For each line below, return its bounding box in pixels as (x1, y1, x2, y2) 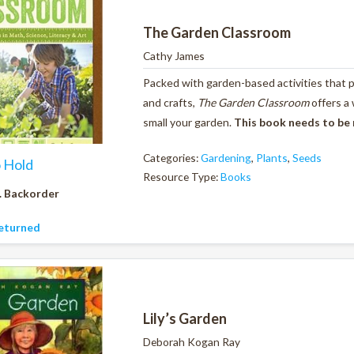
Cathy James (143, 48, 205, 62)
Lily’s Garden (143, 310, 227, 328)
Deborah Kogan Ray (143, 335, 240, 349)
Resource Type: (143, 170, 220, 184)
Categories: (143, 150, 201, 164)
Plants (256, 150, 288, 164)
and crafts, (143, 96, 198, 110)
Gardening (201, 150, 251, 164)
